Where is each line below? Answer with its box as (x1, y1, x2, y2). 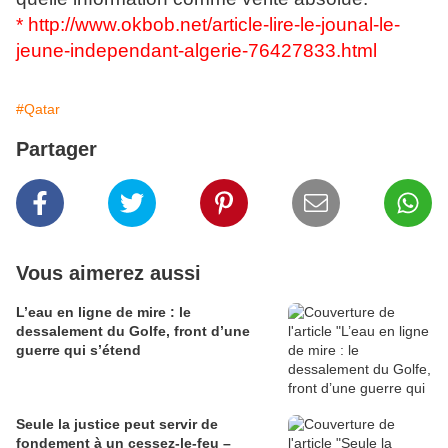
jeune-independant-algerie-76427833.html (16, 40, 377, 61)
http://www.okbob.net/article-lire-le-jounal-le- (28, 14, 400, 35)
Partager (16, 138, 97, 160)
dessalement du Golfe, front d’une (16, 323, 250, 339)
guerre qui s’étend (16, 342, 141, 358)
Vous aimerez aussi (16, 262, 201, 284)
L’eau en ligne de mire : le (16, 304, 191, 320)
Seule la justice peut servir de (16, 416, 218, 432)
